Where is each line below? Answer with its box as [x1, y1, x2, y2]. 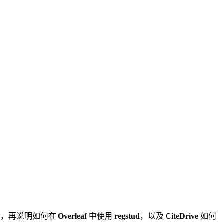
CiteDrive [166, 211, 198, 220]
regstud [114, 211, 140, 220]
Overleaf [58, 211, 87, 220]
